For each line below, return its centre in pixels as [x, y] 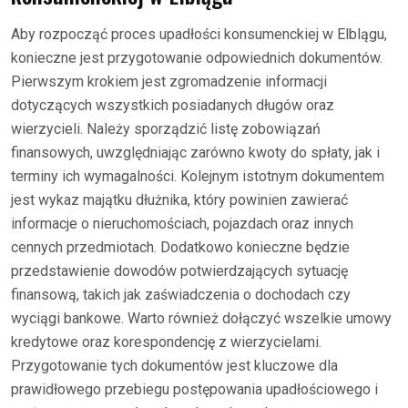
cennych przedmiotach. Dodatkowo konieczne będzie [180, 247]
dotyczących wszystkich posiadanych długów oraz [173, 105]
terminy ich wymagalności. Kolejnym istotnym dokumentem [198, 176]
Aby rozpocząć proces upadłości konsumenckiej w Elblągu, [199, 34]
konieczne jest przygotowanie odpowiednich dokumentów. [197, 57]
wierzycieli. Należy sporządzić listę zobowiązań [166, 128]
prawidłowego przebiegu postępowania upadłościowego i [194, 389]
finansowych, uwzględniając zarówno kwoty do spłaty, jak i [195, 152]
